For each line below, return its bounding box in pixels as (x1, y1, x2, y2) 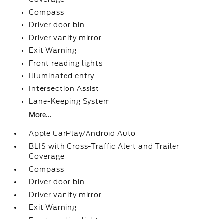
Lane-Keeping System (29, 97, 111, 105)
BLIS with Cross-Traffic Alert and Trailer (29, 142, 180, 150)
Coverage (29, 153, 65, 160)
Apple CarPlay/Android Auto (29, 130, 136, 137)
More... (29, 111, 52, 119)
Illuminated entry (29, 72, 95, 80)
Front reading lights (29, 59, 103, 67)
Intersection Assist (29, 85, 100, 92)
